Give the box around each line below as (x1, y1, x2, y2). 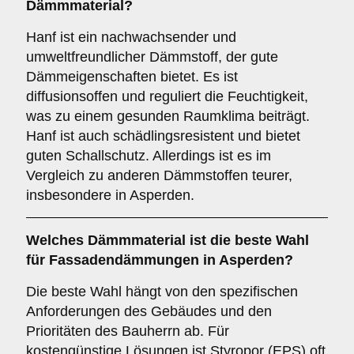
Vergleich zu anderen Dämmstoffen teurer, (26, 168, 292, 183)
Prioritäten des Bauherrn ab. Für (26, 323, 229, 339)
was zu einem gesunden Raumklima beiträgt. (26, 108, 310, 124)
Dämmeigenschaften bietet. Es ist (26, 69, 238, 85)
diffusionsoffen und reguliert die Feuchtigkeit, (26, 88, 308, 104)
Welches (26, 232, 88, 248)
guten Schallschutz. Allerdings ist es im (26, 148, 271, 164)
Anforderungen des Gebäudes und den (26, 303, 272, 319)
